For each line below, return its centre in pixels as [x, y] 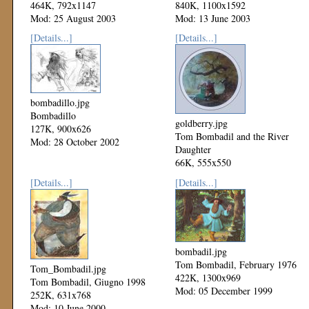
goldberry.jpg [201, 123]
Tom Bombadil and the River [232, 136]
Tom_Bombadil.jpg [68, 269]
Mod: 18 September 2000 [225, 176]
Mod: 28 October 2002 [75, 142]
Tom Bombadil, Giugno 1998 [88, 282]
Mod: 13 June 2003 [213, 18]
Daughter [193, 149]
